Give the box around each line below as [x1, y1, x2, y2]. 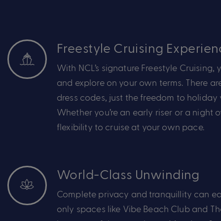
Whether [57, 106, 95, 117]
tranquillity [149, 188, 192, 199]
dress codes [57, 91, 105, 102]
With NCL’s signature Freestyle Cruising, [57, 62, 217, 73]
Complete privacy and [57, 188, 149, 199]
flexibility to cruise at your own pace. [57, 121, 206, 132]
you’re [94, 106, 118, 117]
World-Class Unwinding [57, 166, 200, 182]
